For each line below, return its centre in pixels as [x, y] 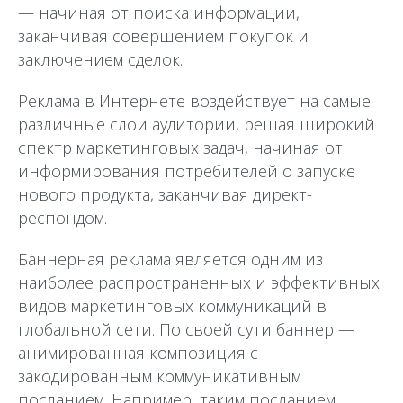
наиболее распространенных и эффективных [199, 282]
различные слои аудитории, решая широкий [197, 124]
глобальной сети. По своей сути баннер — [186, 329]
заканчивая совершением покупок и [163, 36]
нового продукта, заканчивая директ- [165, 194]
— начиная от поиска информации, [159, 13]
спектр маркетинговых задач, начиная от [180, 148]
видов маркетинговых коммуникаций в [172, 306]
